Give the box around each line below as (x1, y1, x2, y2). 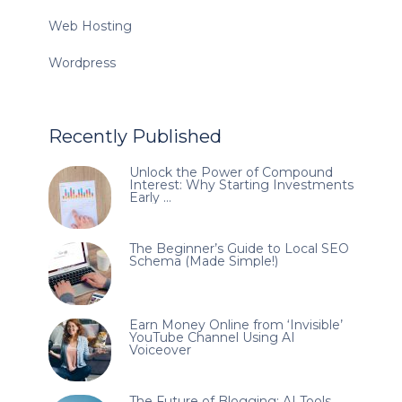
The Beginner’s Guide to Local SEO (128, 240, 349, 258)
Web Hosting (48, 18, 132, 35)
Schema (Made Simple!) (128, 253, 278, 270)
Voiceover (128, 342, 191, 359)
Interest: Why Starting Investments (128, 177, 354, 194)
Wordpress (48, 55, 116, 72)
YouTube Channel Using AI (128, 329, 295, 346)
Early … (128, 189, 171, 206)
